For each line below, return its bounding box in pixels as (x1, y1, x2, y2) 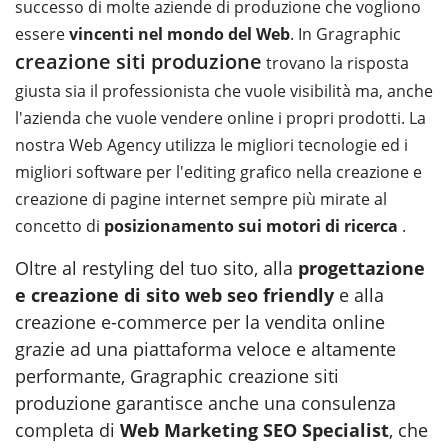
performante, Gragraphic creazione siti (15, 363, 339, 388)
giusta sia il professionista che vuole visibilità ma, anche (15, 79, 433, 102)
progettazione (298, 255, 425, 280)
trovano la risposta (262, 51, 409, 74)
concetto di (15, 214, 104, 237)
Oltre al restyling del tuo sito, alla (15, 255, 298, 280)
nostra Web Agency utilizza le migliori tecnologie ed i (15, 133, 408, 156)
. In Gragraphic (290, 22, 401, 45)
